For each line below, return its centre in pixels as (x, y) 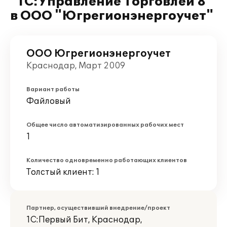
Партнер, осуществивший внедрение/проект (98, 208)
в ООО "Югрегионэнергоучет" (112, 16)
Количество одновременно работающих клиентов (107, 160)
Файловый (49, 101)
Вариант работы (53, 89)
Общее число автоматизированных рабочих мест (105, 125)
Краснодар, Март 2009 (76, 66)
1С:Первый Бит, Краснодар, (84, 220)
